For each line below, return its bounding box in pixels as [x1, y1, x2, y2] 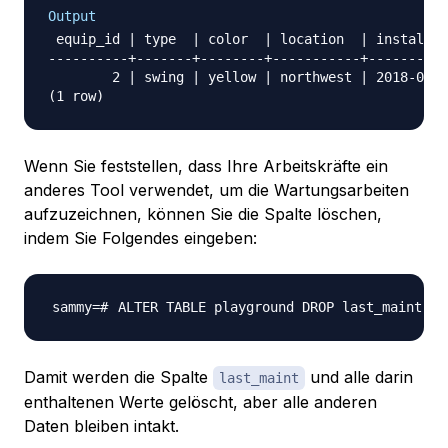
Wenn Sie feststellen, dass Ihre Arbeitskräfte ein [24, 156, 388, 177]
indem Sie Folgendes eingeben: [24, 228, 257, 249]
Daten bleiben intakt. [24, 416, 179, 437]
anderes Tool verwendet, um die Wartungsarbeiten [24, 180, 409, 201]
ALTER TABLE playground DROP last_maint [118, 299, 422, 316]
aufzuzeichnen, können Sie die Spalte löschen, [24, 204, 382, 225]
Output [48, 8, 96, 25]
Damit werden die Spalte [24, 367, 213, 388]
